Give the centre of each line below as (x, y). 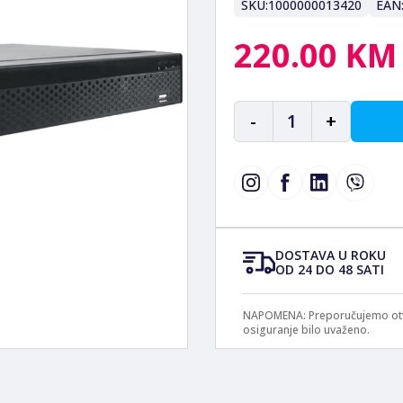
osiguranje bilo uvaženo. (306, 330)
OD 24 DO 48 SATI (329, 269)
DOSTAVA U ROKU (330, 255)
